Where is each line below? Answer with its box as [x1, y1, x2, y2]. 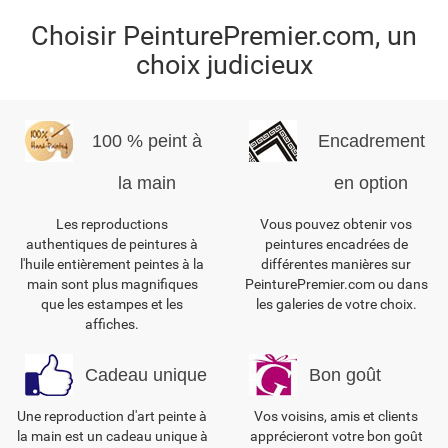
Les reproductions [56, 216, 168, 233]
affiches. [85, 316, 139, 333]
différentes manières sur [261, 256, 411, 273]
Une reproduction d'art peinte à [17, 408, 207, 425]
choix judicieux [135, 49, 313, 82]
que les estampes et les [41, 296, 183, 313]
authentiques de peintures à [26, 236, 198, 253]
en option [334, 173, 408, 194]
